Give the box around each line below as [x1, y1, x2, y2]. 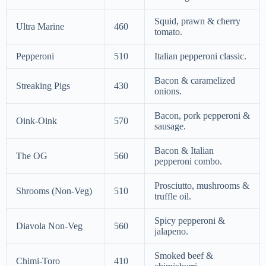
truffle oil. [154, 191, 191, 202]
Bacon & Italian [154, 145, 214, 156]
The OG [16, 151, 47, 161]
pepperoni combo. [154, 156, 222, 167]
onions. [154, 86, 182, 97]
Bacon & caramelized [154, 75, 235, 86]
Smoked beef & [154, 251, 213, 261]
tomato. [154, 27, 182, 37]
